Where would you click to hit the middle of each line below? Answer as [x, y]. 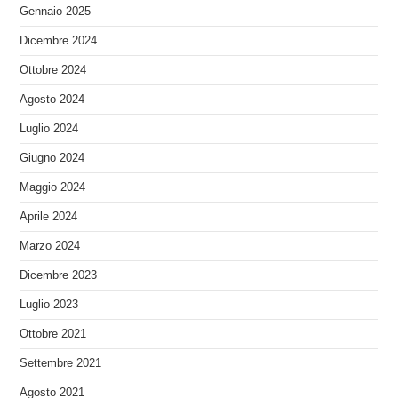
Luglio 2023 [49, 304]
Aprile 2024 [49, 216]
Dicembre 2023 [59, 275]
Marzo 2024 [50, 246]
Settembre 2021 [61, 363]
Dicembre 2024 [59, 40]
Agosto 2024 [52, 99]
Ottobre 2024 [53, 70]
